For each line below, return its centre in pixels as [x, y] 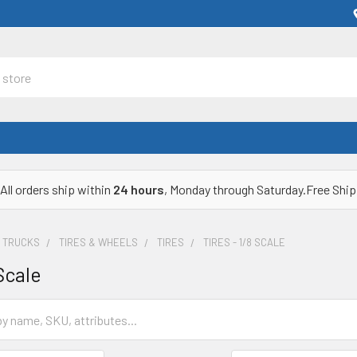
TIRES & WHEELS [99, 242]
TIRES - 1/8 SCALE [245, 242]
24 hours [139, 189]
